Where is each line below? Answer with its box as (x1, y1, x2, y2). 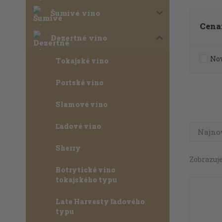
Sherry (55, 143, 81, 153)
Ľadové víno (55, 121, 101, 131)
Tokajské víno (55, 56, 109, 65)
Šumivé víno (51, 8, 100, 18)
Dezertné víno (51, 33, 107, 43)
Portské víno (55, 78, 104, 87)
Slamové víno (55, 100, 108, 109)
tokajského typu (55, 175, 117, 184)
